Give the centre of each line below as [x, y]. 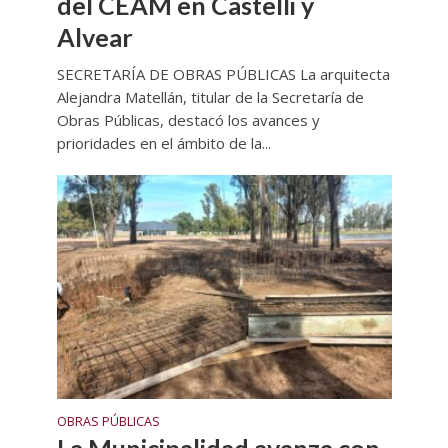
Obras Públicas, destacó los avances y [188, 120]
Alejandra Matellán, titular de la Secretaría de [210, 97]
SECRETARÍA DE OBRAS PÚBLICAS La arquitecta [223, 74]
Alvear [94, 37]
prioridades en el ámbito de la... [163, 143]
